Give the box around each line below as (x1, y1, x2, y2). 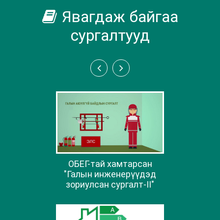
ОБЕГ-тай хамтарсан (68, 158, 152, 169)
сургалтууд (70, 26, 150, 45)
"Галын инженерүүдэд (64, 168, 156, 179)
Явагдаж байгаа (61, 7, 178, 27)
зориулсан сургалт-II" (66, 179, 154, 190)
